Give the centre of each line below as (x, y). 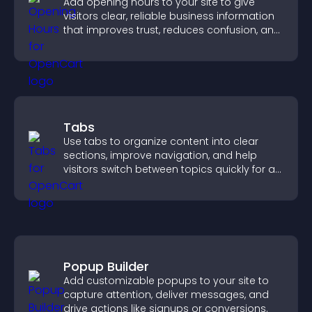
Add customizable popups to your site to (166, 281)
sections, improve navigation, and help (160, 155)
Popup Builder (106, 266)
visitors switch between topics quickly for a (169, 169)
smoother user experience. (130, 183)
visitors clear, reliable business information (169, 16)
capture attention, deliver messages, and (166, 295)
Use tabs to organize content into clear (161, 141)
